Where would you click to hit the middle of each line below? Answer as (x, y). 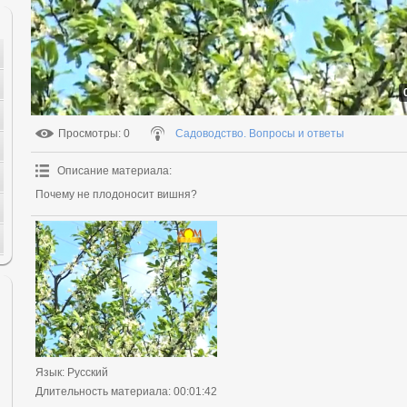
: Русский (85, 372)
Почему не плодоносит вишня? (116, 194)
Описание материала (113, 171)
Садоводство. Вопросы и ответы (260, 134)
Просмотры (88, 134)
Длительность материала (102, 392)
